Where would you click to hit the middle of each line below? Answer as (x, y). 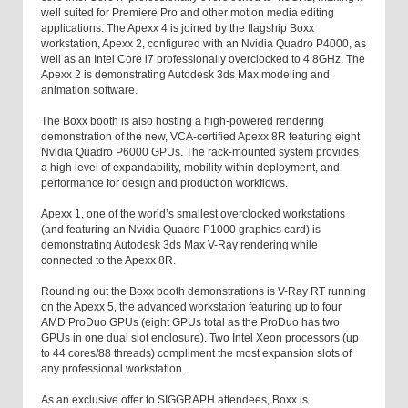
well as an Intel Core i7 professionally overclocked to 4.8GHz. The (203, 60)
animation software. (92, 91)
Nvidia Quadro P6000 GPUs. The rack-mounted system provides (200, 153)
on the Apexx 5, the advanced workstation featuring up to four (191, 307)
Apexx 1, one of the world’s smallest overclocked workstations (193, 214)
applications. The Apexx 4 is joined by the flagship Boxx (178, 29)
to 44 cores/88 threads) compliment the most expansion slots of (196, 354)
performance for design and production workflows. (166, 184)
